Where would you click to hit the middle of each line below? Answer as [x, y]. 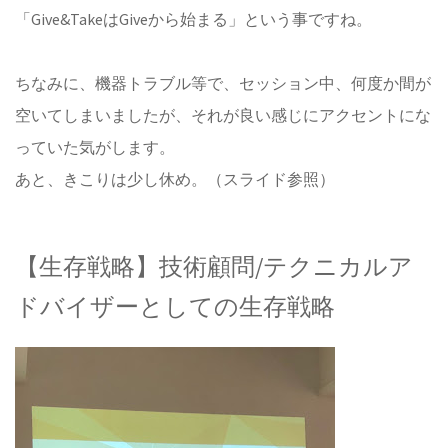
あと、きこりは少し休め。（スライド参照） [175, 179]
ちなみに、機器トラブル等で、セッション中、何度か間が [223, 83]
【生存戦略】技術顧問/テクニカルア [214, 266]
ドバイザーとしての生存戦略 [175, 306]
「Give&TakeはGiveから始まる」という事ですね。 [193, 19]
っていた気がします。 [95, 147]
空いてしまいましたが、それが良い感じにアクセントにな [223, 115]
